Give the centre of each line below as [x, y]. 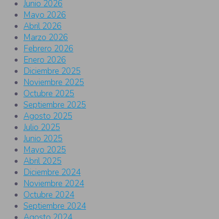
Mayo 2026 [45, 15]
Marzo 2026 [46, 38]
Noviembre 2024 [54, 184]
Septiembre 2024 [55, 206]
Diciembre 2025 [52, 71]
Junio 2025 [43, 139]
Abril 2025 [43, 161]
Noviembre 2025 [54, 83]
